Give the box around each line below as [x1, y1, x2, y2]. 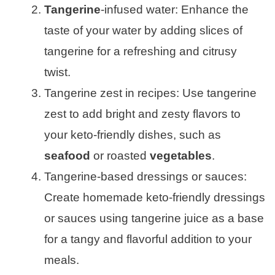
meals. [44, 253, 79, 266]
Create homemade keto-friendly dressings [44, 190, 265, 204]
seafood [44, 149, 90, 162]
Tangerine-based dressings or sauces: [44, 169, 247, 183]
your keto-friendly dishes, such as [44, 128, 221, 141]
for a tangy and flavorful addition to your [44, 232, 252, 246]
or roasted [90, 149, 150, 162]
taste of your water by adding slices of [44, 23, 242, 37]
